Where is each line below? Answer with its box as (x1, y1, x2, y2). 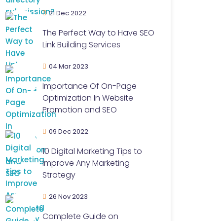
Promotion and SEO (42, 104, 117, 115)
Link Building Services (42, 39, 120, 50)
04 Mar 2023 (49, 62, 88, 71)
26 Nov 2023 (49, 192, 88, 201)
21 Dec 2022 (49, 8, 86, 18)
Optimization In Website (42, 92, 133, 104)
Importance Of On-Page (42, 80, 137, 92)
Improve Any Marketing (42, 157, 130, 169)
